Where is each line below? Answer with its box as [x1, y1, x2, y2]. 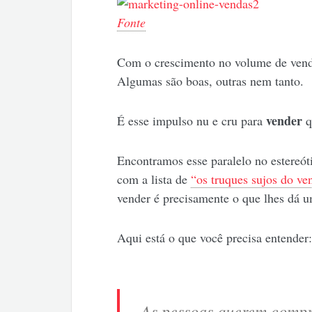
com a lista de [116, 171, 191, 188]
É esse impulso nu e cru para [116, 112, 266, 130]
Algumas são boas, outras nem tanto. [116, 72, 304, 90]
